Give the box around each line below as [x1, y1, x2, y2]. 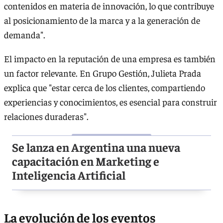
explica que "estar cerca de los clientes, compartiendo [4, 82, 205, 94]
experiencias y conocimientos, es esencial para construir [4, 96, 217, 108]
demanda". [4, 29, 45, 41]
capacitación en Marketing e [12, 153, 159, 169]
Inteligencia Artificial [12, 167, 125, 183]
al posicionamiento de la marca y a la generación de [4, 14, 200, 26]
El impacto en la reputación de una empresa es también [4, 53, 216, 65]
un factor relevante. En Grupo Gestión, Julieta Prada [4, 67, 201, 79]
